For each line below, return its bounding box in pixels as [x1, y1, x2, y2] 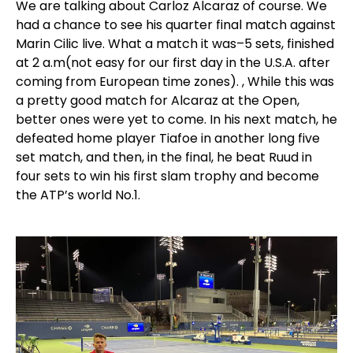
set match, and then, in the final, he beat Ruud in [16, 147, 312, 166]
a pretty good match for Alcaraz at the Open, [16, 91, 299, 110]
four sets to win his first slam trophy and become [16, 166, 319, 185]
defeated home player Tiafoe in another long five [16, 128, 320, 147]
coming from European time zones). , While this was [16, 72, 334, 91]
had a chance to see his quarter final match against [16, 15, 336, 34]
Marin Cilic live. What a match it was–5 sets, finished [16, 34, 334, 53]
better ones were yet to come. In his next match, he [16, 110, 337, 128]
